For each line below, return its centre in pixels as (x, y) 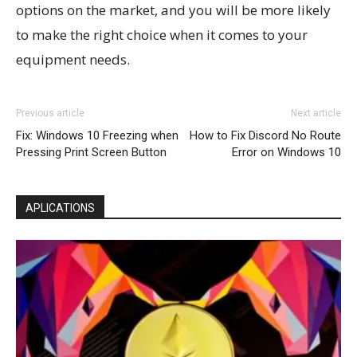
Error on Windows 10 (286, 152)
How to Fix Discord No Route (265, 135)
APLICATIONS (60, 208)
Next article (316, 113)
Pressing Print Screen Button (91, 152)
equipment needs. (73, 59)
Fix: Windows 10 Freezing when (97, 135)
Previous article (50, 113)
